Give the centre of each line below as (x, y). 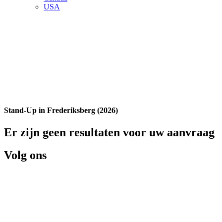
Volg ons (25, 155)
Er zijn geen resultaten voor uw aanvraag (109, 132)
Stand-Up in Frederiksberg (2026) (61, 111)
